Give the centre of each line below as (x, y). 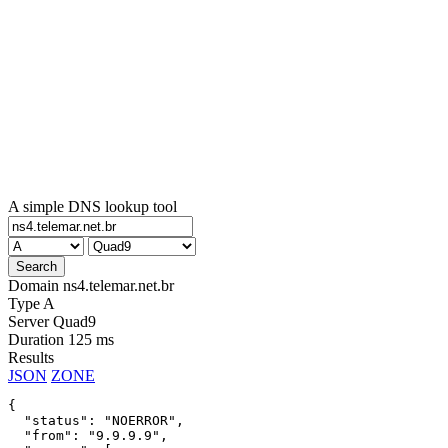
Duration (36, 339)
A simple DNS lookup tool (92, 206)
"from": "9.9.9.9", (88, 435)
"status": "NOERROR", (96, 420)
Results (31, 357)
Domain (33, 285)
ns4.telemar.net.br (118, 285)
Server (28, 321)
